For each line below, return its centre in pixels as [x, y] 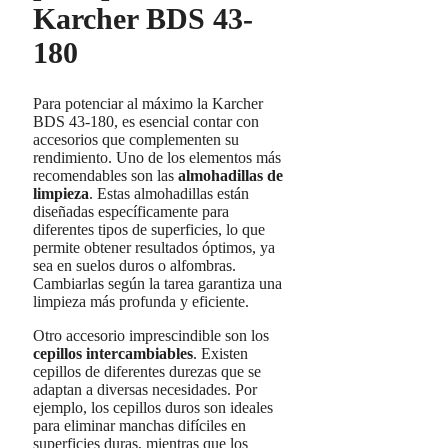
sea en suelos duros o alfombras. [134, 266]
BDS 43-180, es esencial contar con [146, 122]
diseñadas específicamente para [131, 212]
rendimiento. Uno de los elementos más [157, 158]
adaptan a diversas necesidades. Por [145, 390]
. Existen [220, 354]
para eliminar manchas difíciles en [139, 426]
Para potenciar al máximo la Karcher [148, 104]
